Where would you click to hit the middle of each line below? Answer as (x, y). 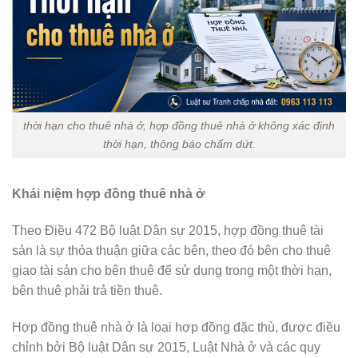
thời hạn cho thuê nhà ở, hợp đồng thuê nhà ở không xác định (179, 126)
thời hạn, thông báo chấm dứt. (179, 144)
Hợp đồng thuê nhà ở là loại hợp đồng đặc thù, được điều (176, 327)
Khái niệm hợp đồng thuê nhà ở (108, 194)
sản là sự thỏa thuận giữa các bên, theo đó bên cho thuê (171, 250)
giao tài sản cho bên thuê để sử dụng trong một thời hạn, (172, 270)
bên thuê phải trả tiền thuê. (87, 290)
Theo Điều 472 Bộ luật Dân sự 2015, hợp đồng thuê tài (168, 230)
